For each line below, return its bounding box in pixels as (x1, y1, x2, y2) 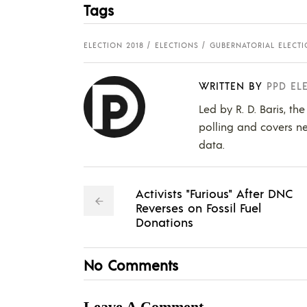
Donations (136, 213, 193, 230)
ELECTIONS (155, 40, 199, 50)
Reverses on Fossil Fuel (136, 199, 261, 215)
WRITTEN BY (199, 78, 262, 92)
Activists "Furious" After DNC (136, 184, 293, 201)
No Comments (84, 255, 178, 274)
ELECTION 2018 (84, 40, 144, 50)
